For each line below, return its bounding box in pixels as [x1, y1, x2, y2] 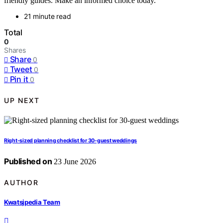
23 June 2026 [52, 157, 97, 166]
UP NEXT [4, 96, 40, 105]
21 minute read [24, 12, 71, 21]
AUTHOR [4, 178, 39, 187]
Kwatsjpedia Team [4, 198, 60, 206]
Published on [4, 156, 52, 167]
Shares [4, 46, 26, 55]
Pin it [9, 74, 28, 85]
